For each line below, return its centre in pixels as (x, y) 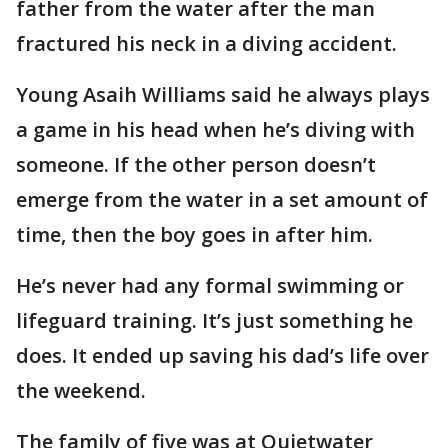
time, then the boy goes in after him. (194, 234)
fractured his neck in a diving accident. (206, 43)
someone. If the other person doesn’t (196, 164)
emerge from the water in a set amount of (222, 199)
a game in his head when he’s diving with (215, 129)
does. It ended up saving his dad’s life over (222, 355)
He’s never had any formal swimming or (210, 285)
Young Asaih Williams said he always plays (223, 94)
